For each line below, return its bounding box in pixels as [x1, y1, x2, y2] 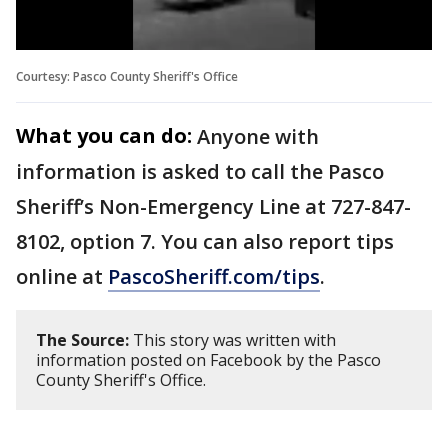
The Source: [36, 328, 129, 351]
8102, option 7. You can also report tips [16, 227, 394, 255]
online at [16, 262, 108, 290]
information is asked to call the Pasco [16, 157, 384, 185]
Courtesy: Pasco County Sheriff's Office [16, 67, 238, 85]
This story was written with [129, 328, 336, 351]
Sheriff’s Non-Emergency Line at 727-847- [16, 192, 411, 220]
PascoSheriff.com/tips [108, 262, 320, 290]
